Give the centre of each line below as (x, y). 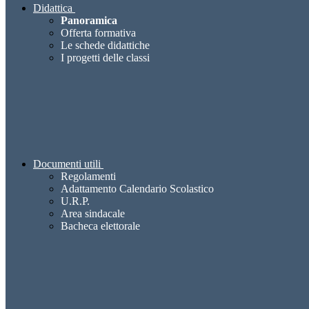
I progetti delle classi (105, 58)
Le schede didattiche (105, 46)
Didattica (53, 8)
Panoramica (89, 21)
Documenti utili (67, 164)
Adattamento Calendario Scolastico (137, 189)
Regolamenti (88, 177)
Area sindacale (93, 214)
